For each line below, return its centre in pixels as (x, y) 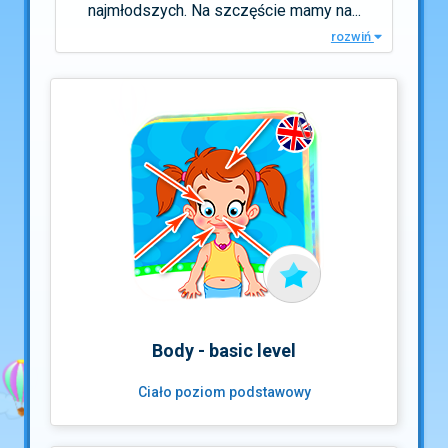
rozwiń (352, 36)
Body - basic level (224, 350)
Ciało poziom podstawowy (224, 392)
